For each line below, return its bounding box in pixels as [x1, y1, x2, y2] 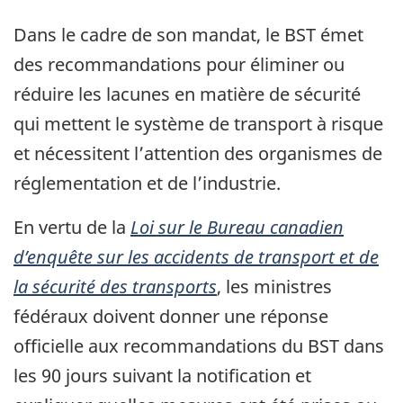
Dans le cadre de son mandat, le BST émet [13, 22, 363, 47]
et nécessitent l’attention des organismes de [13, 140, 382, 166]
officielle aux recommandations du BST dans [13, 333, 384, 358]
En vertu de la [13, 214, 130, 239]
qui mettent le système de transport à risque [13, 111, 383, 136]
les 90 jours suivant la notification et [13, 363, 311, 388]
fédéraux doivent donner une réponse [13, 303, 328, 328]
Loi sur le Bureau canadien [130, 214, 344, 239]
